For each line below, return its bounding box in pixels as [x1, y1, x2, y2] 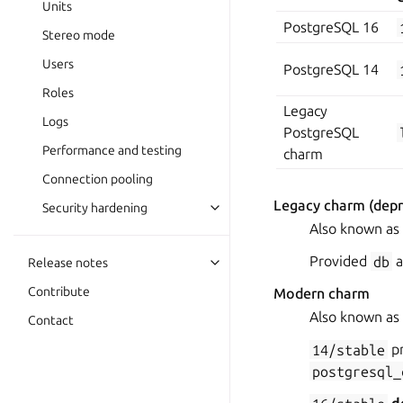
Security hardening [42, 201, 148, 215]
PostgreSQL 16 [283, 19, 380, 36]
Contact [28, 313, 74, 327]
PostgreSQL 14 [283, 61, 380, 78]
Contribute [28, 284, 90, 299]
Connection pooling [42, 172, 153, 186]
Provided [309, 253, 371, 270]
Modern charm [273, 285, 370, 302]
